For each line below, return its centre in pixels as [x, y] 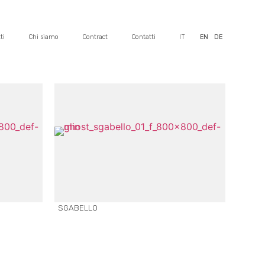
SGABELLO [77, 208]
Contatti [143, 37]
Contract [95, 37]
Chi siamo [43, 37]
